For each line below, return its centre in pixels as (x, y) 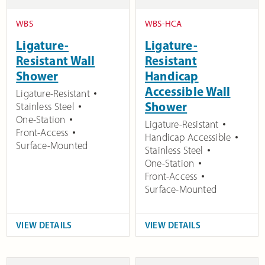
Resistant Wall (56, 61)
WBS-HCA (164, 24)
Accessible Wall (188, 91)
